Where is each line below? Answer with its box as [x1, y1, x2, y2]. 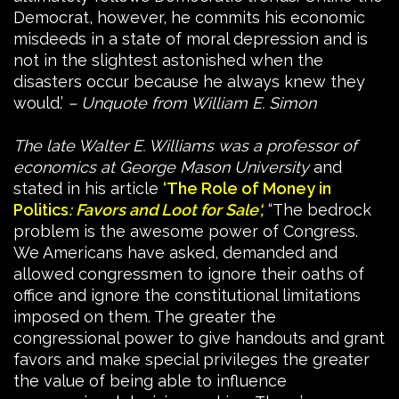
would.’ [13, 93, 68, 112]
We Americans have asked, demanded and [13, 242, 338, 262]
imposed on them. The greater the [13, 306, 276, 326]
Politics [13, 199, 69, 219]
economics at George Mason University [13, 157, 309, 176]
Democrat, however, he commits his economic [13, 7, 365, 27]
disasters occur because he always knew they [13, 71, 365, 91]
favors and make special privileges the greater [13, 349, 370, 369]
